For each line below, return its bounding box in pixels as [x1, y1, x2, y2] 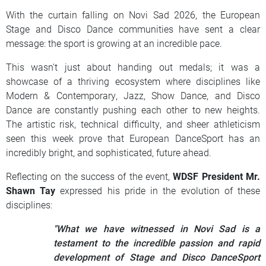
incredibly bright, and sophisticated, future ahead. [6, 145, 211, 159]
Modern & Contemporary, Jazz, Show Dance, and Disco [6, 88, 260, 102]
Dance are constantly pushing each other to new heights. [6, 103, 260, 116]
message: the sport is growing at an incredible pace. [6, 36, 222, 49]
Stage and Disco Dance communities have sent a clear [6, 22, 260, 35]
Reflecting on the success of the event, [6, 169, 173, 182]
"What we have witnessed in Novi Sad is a [53, 221, 260, 235]
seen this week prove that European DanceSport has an [6, 131, 260, 144]
